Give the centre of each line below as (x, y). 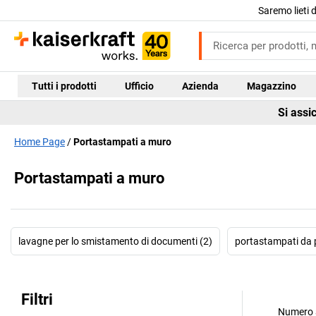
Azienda (200, 86)
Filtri (37, 300)
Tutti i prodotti (64, 86)
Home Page (39, 141)
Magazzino (271, 86)
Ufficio (139, 86)
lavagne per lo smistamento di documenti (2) (115, 242)
